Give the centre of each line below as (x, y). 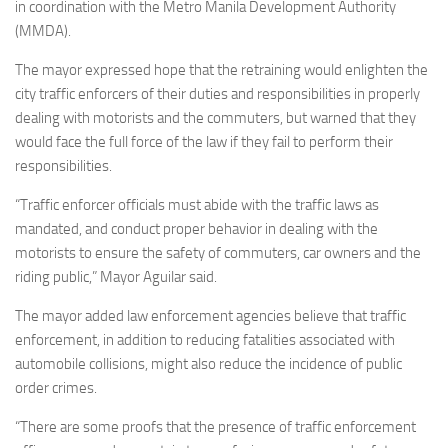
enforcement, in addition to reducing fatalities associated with (205, 340)
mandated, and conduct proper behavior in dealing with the (196, 229)
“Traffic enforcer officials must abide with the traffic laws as (197, 205)
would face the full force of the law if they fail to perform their (204, 142)
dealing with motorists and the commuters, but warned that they (215, 118)
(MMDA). (44, 31)
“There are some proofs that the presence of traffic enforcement (215, 427)
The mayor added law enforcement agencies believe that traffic (210, 316)
